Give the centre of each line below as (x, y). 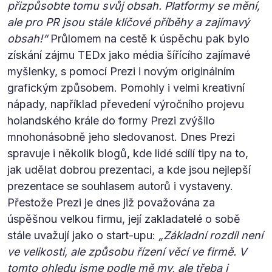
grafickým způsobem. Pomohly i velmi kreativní (126, 87)
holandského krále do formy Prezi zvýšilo (111, 120)
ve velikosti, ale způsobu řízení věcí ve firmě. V (127, 251)
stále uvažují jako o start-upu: (83, 235)
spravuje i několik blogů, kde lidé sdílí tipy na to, (128, 153)
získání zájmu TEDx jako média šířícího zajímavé (129, 55)
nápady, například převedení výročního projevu (126, 104)
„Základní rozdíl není (211, 235)
